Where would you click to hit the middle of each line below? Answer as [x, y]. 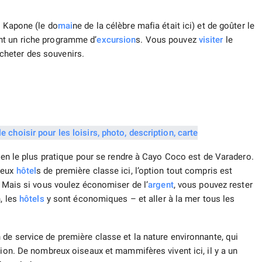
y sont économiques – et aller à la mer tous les [139, 199]
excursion [116, 40]
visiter [211, 40]
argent [161, 185]
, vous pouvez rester [213, 185]
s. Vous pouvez [167, 40]
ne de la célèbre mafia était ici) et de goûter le [163, 26]
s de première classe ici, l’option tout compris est [135, 171]
